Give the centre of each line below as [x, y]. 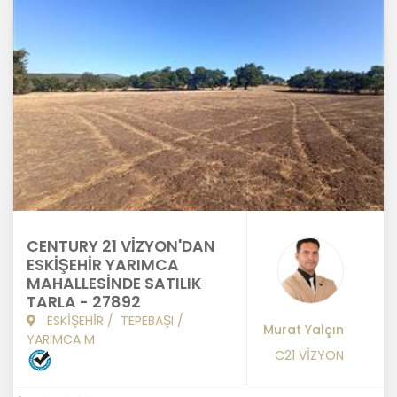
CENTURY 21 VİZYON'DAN [121, 247]
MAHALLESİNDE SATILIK [114, 284]
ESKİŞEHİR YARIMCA [103, 265]
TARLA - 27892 [84, 303]
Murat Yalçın [304, 330]
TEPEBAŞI [147, 321]
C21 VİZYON [309, 356]
